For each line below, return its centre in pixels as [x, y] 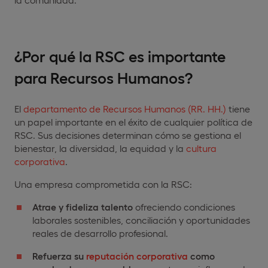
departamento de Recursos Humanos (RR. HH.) [125, 108]
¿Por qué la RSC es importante [120, 55]
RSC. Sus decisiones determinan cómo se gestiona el [128, 135]
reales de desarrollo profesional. [100, 233]
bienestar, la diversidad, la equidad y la [100, 148]
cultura [201, 148]
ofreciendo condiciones [184, 206]
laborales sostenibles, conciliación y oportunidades [141, 220]
